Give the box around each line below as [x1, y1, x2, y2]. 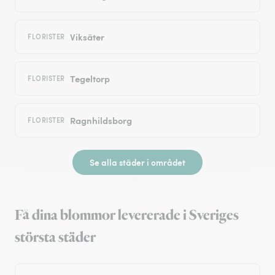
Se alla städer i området [90, 156, 185, 169]
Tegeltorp [69, 72, 110, 85]
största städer [15, 228, 96, 248]
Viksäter [69, 30, 104, 44]
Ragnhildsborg [69, 114, 132, 127]
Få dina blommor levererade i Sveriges [15, 206, 239, 226]
